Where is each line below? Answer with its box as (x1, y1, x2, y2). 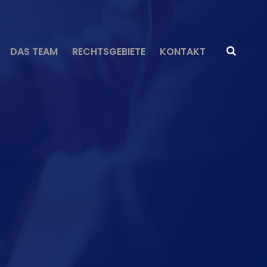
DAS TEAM (10, 45, 58, 58)
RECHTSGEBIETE (72, 45, 145, 58)
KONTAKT (160, 45, 206, 58)
